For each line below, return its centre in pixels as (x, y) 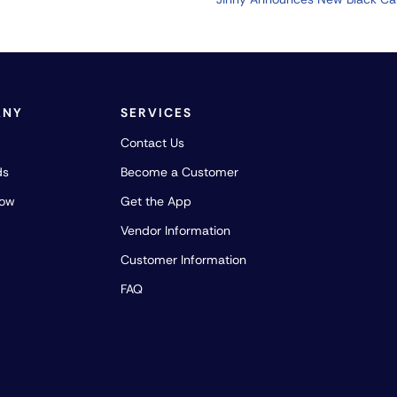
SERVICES (157, 112)
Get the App (156, 201)
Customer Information (184, 259)
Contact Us (153, 142)
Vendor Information (176, 230)
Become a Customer (180, 171)
